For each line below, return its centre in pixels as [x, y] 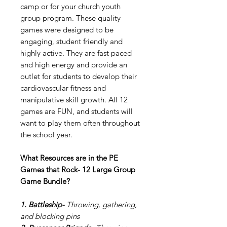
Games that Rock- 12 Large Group [78, 170]
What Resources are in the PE [69, 158]
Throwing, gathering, [102, 205]
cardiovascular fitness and [63, 88]
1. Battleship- [43, 205]
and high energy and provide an [74, 65]
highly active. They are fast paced [76, 53]
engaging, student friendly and [71, 42]
